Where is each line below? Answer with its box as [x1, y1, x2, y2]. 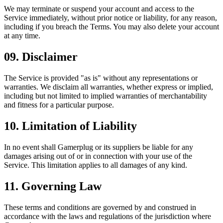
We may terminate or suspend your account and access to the [4, 4, 194, 13]
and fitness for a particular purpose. [4, 101, 114, 110]
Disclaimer [22, 50, 78, 64]
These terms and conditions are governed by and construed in [4, 203, 196, 212]
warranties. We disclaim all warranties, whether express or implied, [4, 83, 213, 92]
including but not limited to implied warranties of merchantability [4, 92, 207, 101]
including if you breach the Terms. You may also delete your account [4, 22, 219, 31]
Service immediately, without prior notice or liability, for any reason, [4, 13, 217, 22]
